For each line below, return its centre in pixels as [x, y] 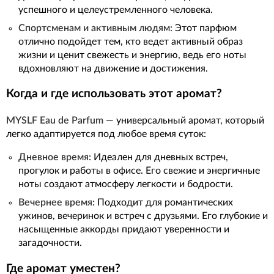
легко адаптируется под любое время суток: [106, 134]
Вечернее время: [57, 203]
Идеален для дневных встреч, [160, 157]
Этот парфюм [205, 28]
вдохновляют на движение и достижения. [113, 68]
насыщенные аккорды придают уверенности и [124, 230]
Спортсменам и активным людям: [95, 28]
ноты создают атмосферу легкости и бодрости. [126, 184]
